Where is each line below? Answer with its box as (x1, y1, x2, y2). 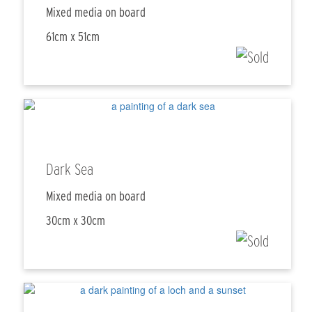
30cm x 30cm (46, 213, 106, 228)
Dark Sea (46, 159, 94, 180)
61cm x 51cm (46, 29, 100, 45)
